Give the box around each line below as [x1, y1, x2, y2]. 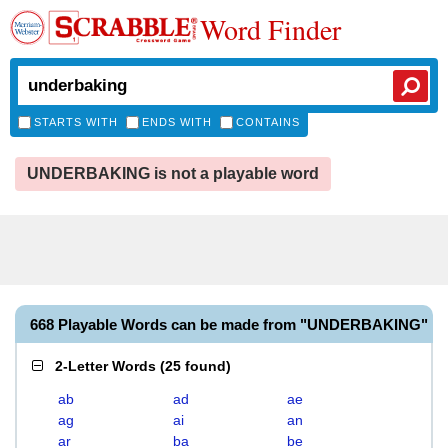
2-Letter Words [55, 358, 156, 374]
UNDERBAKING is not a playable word [27, 165, 319, 182]
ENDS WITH [142, 116, 212, 128]
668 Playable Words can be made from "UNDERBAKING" [30, 316, 428, 333]
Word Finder [200, 10, 341, 48]
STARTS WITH [34, 116, 118, 128]
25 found [165, 358, 226, 374]
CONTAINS [236, 116, 300, 128]
